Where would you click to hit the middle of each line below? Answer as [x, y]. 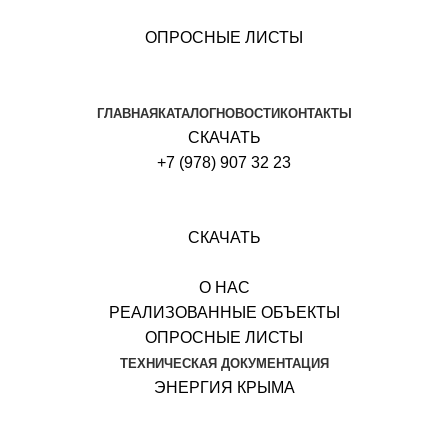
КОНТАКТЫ [315, 113]
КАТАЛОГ [186, 113]
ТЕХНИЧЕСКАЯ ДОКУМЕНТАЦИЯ [224, 363]
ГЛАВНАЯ [127, 113]
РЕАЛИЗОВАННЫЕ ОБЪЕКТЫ [224, 312]
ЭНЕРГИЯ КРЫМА [224, 387]
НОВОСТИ [247, 113]
